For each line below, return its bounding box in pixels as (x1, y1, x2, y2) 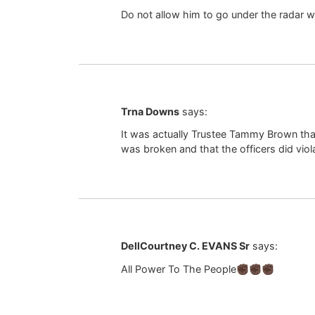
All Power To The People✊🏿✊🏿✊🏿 (121, 262, 274, 275)
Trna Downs (121, 105, 179, 117)
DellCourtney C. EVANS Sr (121, 240, 250, 252)
